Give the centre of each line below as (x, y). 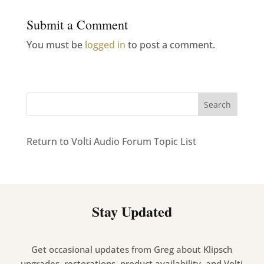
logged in (105, 44)
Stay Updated (132, 211)
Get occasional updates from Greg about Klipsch (132, 249)
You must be (55, 44)
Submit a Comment (77, 24)
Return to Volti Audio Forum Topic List (111, 141)
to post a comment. (170, 44)
